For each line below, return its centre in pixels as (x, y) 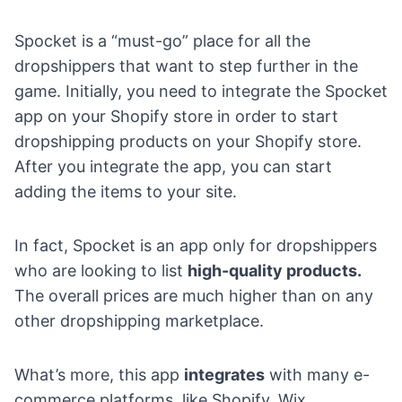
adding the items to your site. (126, 191)
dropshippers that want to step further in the (186, 66)
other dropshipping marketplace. (139, 320)
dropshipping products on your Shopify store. (188, 141)
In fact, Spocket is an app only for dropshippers (196, 245)
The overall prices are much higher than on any (194, 295)
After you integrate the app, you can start (173, 166)
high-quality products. (275, 270)
